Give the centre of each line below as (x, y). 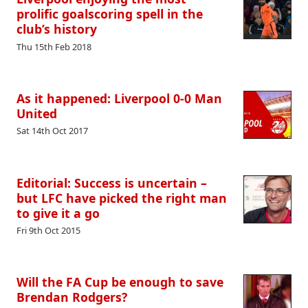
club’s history (57, 29)
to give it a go (58, 213)
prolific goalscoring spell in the (110, 14)
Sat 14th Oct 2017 (52, 131)
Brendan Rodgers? (72, 297)
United (37, 114)
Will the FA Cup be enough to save (120, 282)
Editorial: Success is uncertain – (112, 183)
